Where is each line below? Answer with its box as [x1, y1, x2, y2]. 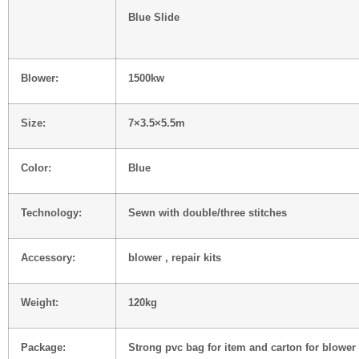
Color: [21, 162, 51, 174]
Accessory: [21, 252, 75, 264]
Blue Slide [128, 11, 179, 23]
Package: [21, 341, 66, 353]
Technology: [21, 207, 82, 219]
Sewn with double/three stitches [128, 207, 290, 219]
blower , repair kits [128, 252, 221, 264]
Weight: [21, 296, 58, 309]
